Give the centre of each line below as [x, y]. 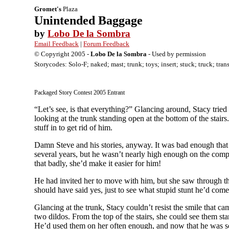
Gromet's [48, 9]
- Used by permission [177, 54]
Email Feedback [57, 44]
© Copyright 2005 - [63, 54]
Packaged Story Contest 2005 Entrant [80, 93]
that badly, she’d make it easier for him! [98, 163]
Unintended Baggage [89, 20]
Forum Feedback [107, 44]
